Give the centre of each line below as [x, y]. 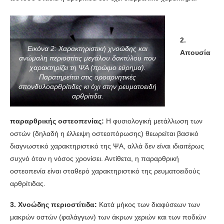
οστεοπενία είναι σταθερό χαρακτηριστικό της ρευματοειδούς [105, 171]
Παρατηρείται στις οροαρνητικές [87, 77]
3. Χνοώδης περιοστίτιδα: [54, 205]
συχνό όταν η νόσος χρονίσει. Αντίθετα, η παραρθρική [94, 159]
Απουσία [195, 53]
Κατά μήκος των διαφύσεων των [149, 205]
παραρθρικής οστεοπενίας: [58, 121]
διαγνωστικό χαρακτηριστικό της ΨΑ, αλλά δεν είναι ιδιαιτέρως [107, 146]
